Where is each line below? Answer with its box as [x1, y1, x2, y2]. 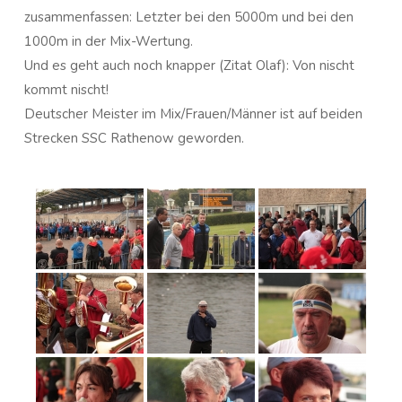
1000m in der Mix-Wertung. [24, 32, 193, 50]
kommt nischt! [24, 81, 109, 99]
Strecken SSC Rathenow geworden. [24, 129, 244, 147]
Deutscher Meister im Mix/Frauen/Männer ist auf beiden [24, 105, 363, 123]
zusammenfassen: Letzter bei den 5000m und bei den [24, 8, 354, 26]
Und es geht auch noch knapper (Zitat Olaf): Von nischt [24, 57, 354, 74]
